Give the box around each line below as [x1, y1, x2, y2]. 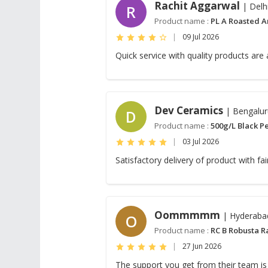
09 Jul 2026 [182, 32, 220, 42]
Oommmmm [154, 208, 221, 222]
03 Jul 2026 [182, 136, 220, 147]
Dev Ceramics [154, 103, 224, 117]
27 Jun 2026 [182, 241, 222, 251]
